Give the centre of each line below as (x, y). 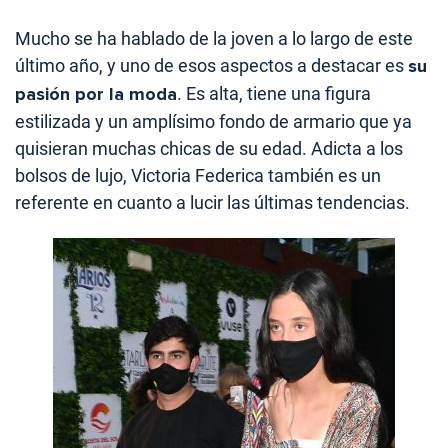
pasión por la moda (96, 94)
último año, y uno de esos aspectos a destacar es (211, 66)
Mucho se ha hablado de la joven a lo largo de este (214, 39)
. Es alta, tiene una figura (274, 94)
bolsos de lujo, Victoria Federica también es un (198, 176)
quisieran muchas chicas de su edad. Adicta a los (209, 149)
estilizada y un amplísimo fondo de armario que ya (213, 122)
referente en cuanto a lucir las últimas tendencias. (212, 203)
